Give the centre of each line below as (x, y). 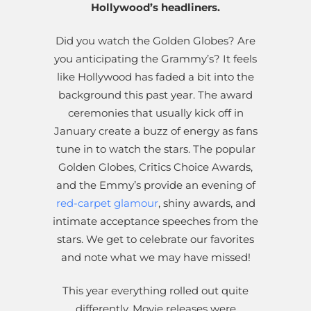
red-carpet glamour (107, 203)
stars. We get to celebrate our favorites (155, 239)
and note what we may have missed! (155, 258)
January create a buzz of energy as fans (155, 131)
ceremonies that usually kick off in (155, 113)
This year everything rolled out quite (155, 291)
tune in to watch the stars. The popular (155, 149)
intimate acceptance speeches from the (155, 221)
